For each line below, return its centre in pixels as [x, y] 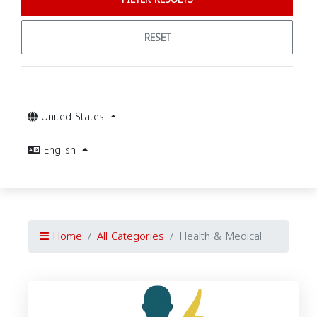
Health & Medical [220, 236]
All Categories [131, 236]
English [62, 150]
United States [74, 117]
